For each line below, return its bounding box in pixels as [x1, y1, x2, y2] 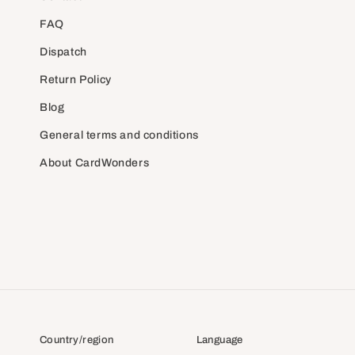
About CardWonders [40, 157, 150, 169]
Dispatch [40, 46, 87, 58]
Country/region [40, 334, 114, 345]
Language [196, 334, 243, 345]
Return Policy [40, 74, 112, 86]
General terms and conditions [40, 129, 199, 141]
